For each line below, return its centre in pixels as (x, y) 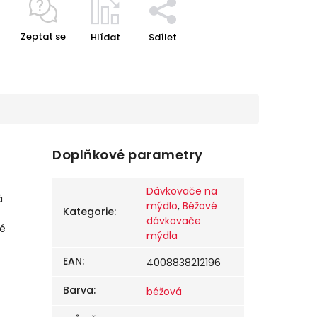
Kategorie (89, 212)
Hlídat (105, 37)
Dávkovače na (182, 191)
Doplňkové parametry (128, 155)
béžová (165, 292)
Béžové (200, 206)
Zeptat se (43, 36)
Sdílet (162, 37)
